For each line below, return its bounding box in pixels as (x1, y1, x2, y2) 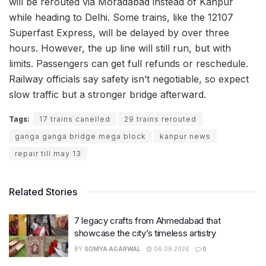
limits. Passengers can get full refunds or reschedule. (9, 58, 248, 69)
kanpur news (160, 132, 211, 141)
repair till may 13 (15, 149, 81, 158)
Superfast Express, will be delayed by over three (9, 27, 229, 39)
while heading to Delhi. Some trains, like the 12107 (9, 11, 233, 23)
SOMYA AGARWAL (84, 245, 141, 252)
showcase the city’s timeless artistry (74, 227, 216, 239)
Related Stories (9, 186, 77, 198)
